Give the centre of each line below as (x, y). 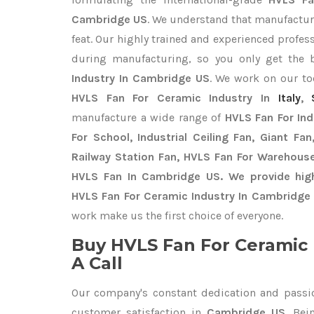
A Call (97, 263)
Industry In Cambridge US (141, 78)
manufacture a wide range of (148, 117)
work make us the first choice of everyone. (177, 216)
